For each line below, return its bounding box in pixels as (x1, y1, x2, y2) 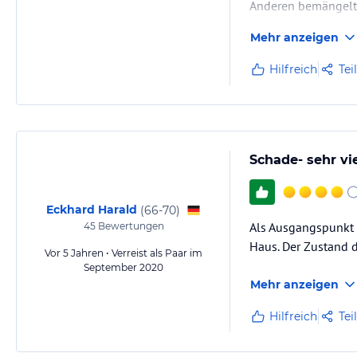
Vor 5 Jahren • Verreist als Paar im (45, 247, 202, 259)
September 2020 (84, 261, 163, 273)
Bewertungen (95, 220, 164, 232)
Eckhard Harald (46, 202, 137, 217)
